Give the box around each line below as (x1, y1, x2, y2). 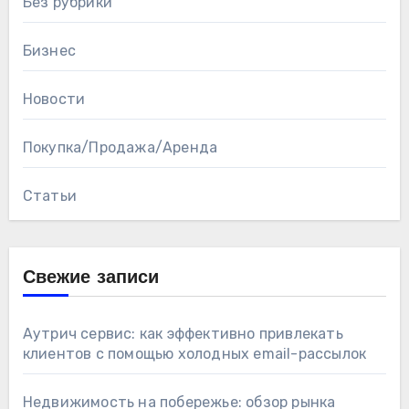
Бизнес (22, 41, 76, 59)
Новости (22, 89, 86, 108)
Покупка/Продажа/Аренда (22, 138, 218, 156)
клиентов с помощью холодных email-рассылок (22, 344, 367, 362)
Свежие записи (22, 268, 159, 288)
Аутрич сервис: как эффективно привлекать (22, 324, 343, 342)
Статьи (22, 186, 77, 204)
